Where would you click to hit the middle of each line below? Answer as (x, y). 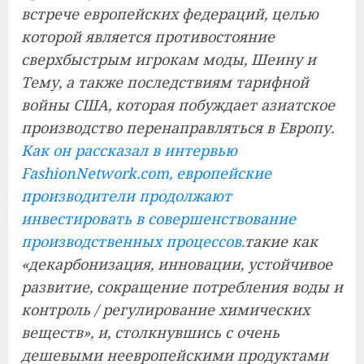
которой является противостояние (148, 37)
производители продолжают (126, 196)
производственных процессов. (133, 241)
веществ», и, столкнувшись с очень (150, 332)
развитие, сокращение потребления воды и (182, 287)
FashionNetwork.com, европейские (146, 173)
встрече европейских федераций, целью (170, 14)
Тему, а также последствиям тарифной (165, 82)
